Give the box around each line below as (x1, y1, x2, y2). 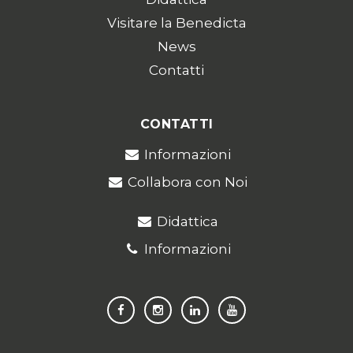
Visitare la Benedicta (106, 15, 247, 31)
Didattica (156, 214, 218, 229)
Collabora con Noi (127, 174, 247, 190)
